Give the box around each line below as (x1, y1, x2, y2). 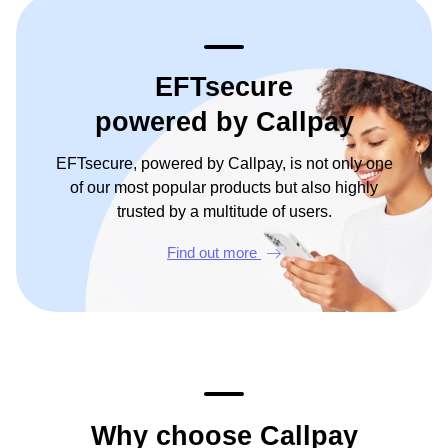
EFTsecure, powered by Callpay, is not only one (55, 155, 393, 173)
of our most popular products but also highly (70, 179, 378, 197)
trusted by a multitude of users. (116, 203, 332, 221)
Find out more (167, 243, 261, 261)
